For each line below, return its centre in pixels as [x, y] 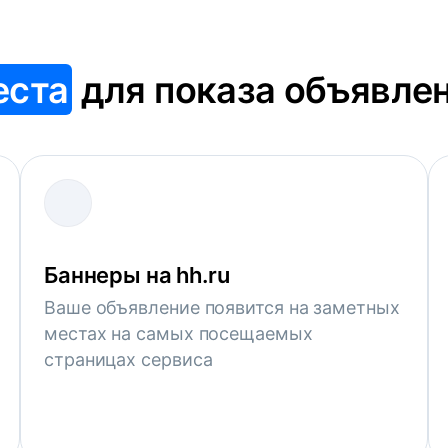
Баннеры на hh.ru [137, 275]
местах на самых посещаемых [178, 333]
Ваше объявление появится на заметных [222, 307]
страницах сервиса [128, 359]
